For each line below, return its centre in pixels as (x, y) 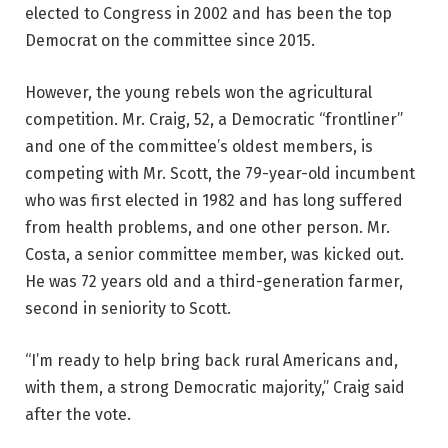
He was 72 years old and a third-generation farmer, (214, 281)
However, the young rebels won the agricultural (198, 92)
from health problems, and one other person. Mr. (207, 227)
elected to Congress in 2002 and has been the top (208, 14)
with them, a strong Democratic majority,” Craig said (215, 387)
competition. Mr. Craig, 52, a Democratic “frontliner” (214, 119)
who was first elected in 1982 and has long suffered (214, 200)
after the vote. (78, 414)
